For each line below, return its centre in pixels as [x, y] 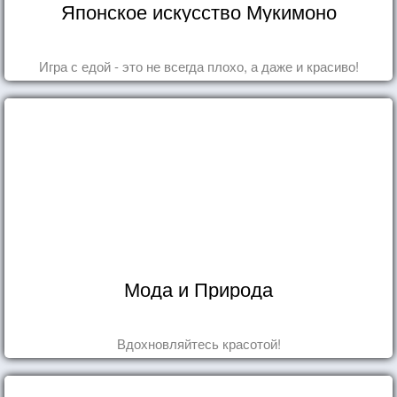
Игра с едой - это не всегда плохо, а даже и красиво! [198, 66]
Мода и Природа [198, 288]
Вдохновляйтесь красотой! [198, 343]
